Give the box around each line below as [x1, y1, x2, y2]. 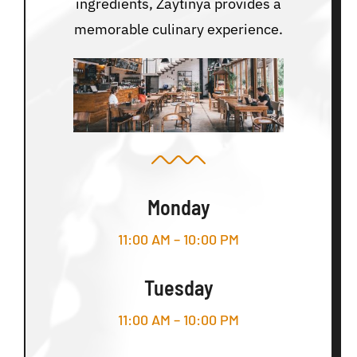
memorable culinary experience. [74, 20, 283, 39]
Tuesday [143, 275, 214, 300]
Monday [147, 194, 210, 220]
